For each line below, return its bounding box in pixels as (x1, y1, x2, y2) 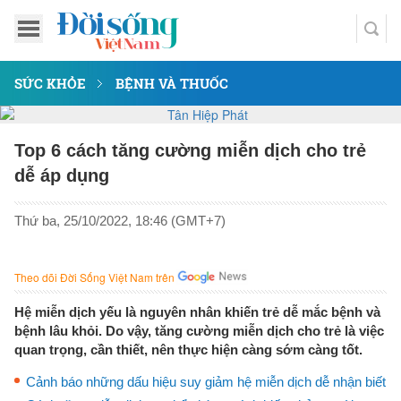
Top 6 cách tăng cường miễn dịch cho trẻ (14, 141, 366, 160)
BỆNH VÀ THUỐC (115, 74, 228, 92)
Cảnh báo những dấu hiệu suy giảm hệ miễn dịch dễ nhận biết (26, 374, 386, 389)
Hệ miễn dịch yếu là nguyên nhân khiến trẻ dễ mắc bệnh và (14, 304, 380, 320)
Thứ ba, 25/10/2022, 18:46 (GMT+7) (14, 213, 226, 228)
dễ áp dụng (14, 166, 109, 185)
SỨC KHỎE (14, 74, 86, 92)
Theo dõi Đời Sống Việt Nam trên (14, 269, 175, 285)
